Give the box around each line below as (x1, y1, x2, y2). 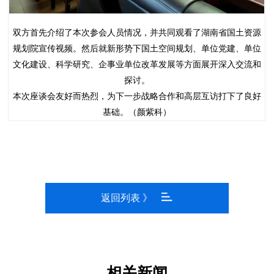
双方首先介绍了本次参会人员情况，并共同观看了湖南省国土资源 (12, 27, 261, 37)
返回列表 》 (101, 193, 153, 203)
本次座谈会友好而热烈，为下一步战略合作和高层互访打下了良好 (12, 91, 261, 101)
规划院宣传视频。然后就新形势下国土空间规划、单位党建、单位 (12, 43, 261, 53)
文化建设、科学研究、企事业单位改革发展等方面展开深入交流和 (12, 59, 261, 69)
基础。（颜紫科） (102, 106, 171, 117)
